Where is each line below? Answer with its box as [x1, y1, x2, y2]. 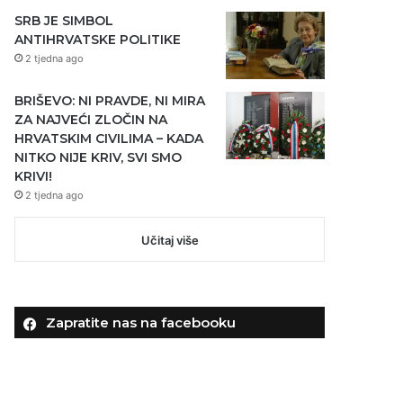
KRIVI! [14, 167, 53, 184]
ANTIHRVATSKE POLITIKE [14, 31, 182, 48]
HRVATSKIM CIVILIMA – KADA [14, 130, 204, 147]
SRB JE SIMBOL [14, 12, 114, 29]
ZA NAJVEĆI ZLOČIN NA [14, 111, 168, 128]
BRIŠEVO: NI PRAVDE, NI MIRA [14, 92, 206, 109]
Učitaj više [140, 232, 199, 247]
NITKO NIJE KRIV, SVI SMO [14, 148, 183, 166]
